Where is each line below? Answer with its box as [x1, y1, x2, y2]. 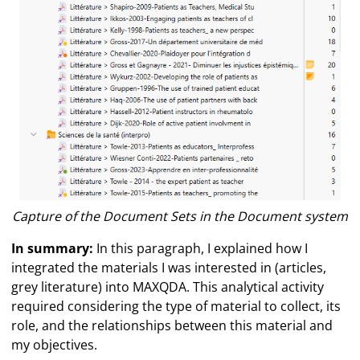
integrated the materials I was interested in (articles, [11, 258, 327, 276]
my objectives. [11, 335, 98, 354]
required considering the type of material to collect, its [11, 297, 342, 315]
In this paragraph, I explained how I [93, 239, 309, 257]
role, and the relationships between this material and [11, 316, 333, 334]
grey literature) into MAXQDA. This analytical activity [11, 277, 325, 296]
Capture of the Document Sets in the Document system [12, 207, 348, 225]
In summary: [11, 239, 94, 257]
